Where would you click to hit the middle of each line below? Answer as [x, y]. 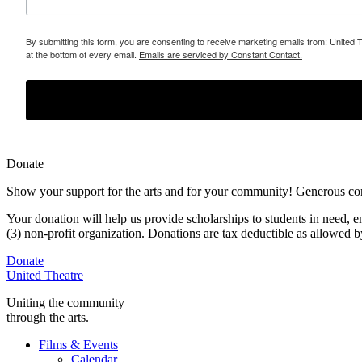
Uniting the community [65, 302]
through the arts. [48, 317]
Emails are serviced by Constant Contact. [221, 54]
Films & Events [78, 344]
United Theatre [45, 275]
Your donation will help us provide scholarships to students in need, [178, 218]
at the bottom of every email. [82, 54]
